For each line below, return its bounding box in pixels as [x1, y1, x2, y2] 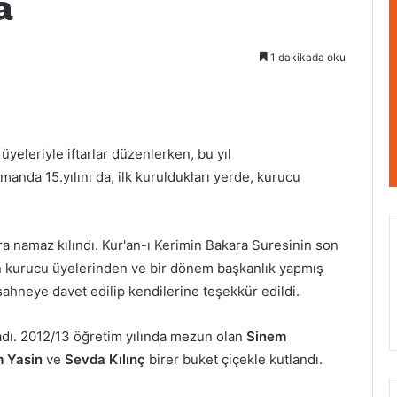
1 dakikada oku [268, 50, 346, 64]
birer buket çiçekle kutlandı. [145, 350, 323, 368]
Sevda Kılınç [65, 350, 145, 368]
